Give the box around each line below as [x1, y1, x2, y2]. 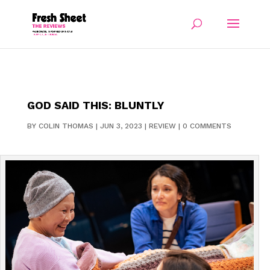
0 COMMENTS [182, 122, 231, 130]
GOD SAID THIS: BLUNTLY [27, 99, 164, 111]
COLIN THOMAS [38, 122, 93, 130]
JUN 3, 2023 [99, 122, 142, 130]
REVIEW [148, 122, 176, 130]
